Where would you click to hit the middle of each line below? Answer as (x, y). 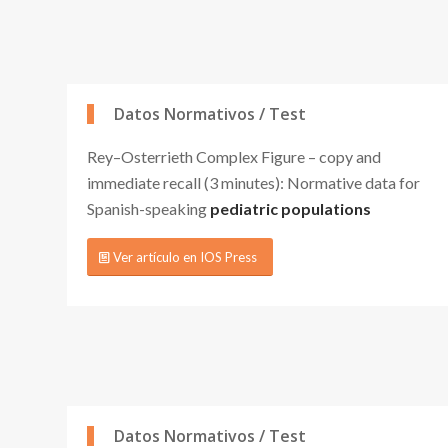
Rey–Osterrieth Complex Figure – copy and (234, 156)
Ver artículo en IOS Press (185, 257)
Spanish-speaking (148, 208)
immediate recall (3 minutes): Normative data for (253, 182)
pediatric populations (290, 208)
